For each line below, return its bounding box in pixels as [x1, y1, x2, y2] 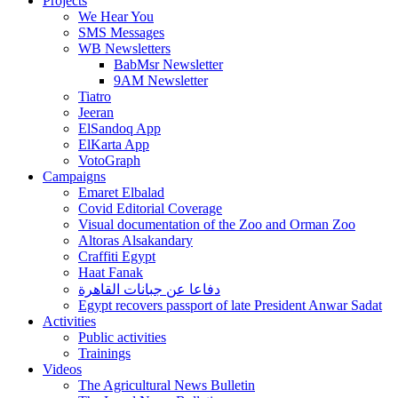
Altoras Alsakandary [78, 232, 193, 248]
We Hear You [78, 8, 154, 24]
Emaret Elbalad [78, 184, 164, 200]
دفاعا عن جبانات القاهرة [78, 281, 220, 297]
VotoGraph [78, 152, 140, 168]
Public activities [78, 329, 166, 345]
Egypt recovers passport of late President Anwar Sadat [78, 297, 382, 313]
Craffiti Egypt [78, 248, 155, 264]
